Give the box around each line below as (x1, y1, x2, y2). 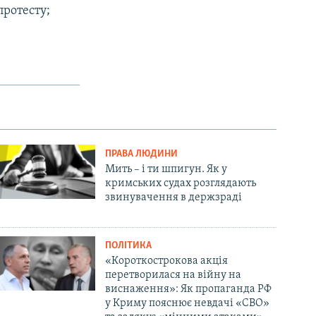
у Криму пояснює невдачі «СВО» (105, 297, 270, 309)
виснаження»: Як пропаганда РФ (105, 283, 272, 295)
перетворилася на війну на (105, 269, 242, 281)
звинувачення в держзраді (105, 191, 243, 203)
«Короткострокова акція (105, 255, 229, 267)
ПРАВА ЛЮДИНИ (105, 148, 178, 159)
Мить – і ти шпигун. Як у (105, 163, 228, 175)
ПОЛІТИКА (105, 240, 152, 251)
